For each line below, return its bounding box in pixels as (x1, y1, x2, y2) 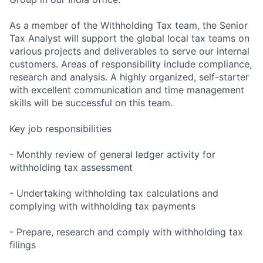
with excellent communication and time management (9, 83, 244, 96)
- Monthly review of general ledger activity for (9, 148, 215, 160)
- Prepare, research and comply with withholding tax (9, 225, 243, 238)
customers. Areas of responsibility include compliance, (9, 58, 252, 70)
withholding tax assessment (9, 161, 133, 173)
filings (9, 238, 36, 251)
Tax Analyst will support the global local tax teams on (9, 32, 249, 44)
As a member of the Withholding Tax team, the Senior (9, 19, 248, 31)
